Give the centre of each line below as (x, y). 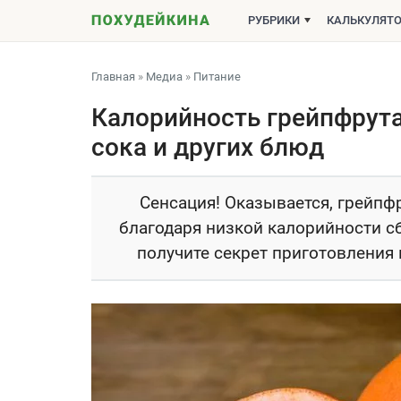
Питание (217, 77)
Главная (113, 77)
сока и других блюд (208, 147)
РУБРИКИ (274, 20)
